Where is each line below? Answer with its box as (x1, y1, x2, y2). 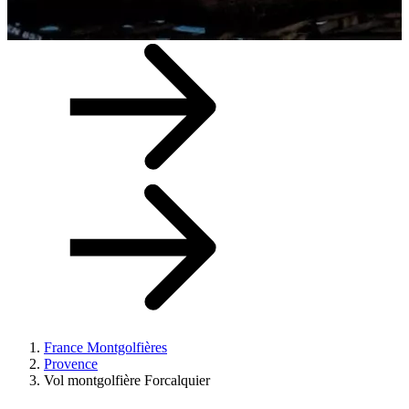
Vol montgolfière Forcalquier (44, 372, 210, 388)
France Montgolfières (44, 340, 167, 355)
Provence (44, 356, 98, 372)
